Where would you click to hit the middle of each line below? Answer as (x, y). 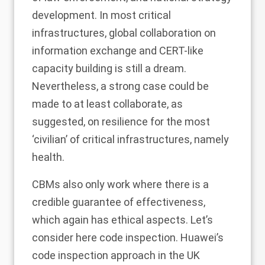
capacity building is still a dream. (109, 68)
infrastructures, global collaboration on (124, 33)
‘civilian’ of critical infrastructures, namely (130, 139)
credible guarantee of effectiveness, (119, 202)
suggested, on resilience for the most (121, 121)
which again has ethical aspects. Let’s (122, 219)
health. (48, 157)
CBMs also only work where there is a (120, 184)
